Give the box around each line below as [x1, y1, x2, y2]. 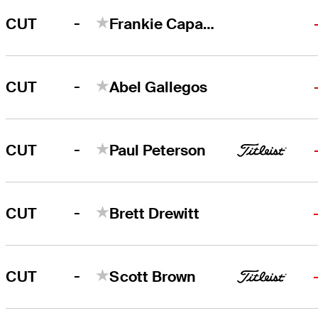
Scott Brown [109, 266, 197, 286]
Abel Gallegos [109, 77, 208, 97]
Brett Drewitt [109, 203, 200, 223]
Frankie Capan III [203, 13, 215, 33]
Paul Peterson [109, 140, 207, 160]
